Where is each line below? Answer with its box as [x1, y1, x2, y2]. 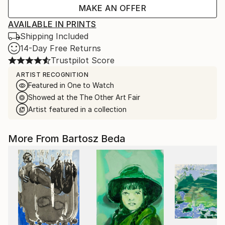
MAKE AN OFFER [78, 3, 147, 13]
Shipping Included [20, 31, 88, 41]
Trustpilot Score [51, 55, 115, 65]
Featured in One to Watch [28, 81, 114, 89]
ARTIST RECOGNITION [16, 71, 88, 78]
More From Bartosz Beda [8, 133, 126, 145]
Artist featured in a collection [28, 105, 127, 114]
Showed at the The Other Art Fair [28, 93, 140, 101]
